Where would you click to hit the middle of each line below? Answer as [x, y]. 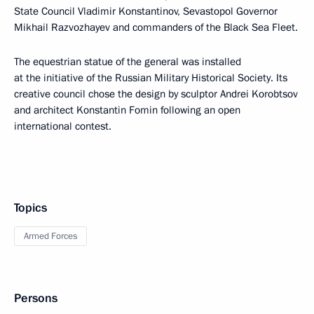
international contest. [63, 126]
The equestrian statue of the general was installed [128, 62]
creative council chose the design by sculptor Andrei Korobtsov [156, 94]
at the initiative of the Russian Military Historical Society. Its [151, 78]
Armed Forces [50, 236]
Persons [36, 298]
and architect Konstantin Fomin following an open [127, 110]
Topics [30, 208]
